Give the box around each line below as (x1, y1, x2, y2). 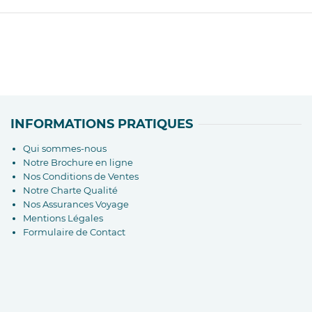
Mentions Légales (22, 212, 103, 224)
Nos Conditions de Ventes (22, 170, 139, 182)
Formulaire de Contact (22, 226, 125, 237)
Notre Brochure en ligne (22, 156, 133, 168)
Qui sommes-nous (22, 142, 107, 154)
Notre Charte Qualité (22, 184, 118, 196)
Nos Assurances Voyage (22, 198, 129, 210)
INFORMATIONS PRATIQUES (10, 116, 193, 132)
